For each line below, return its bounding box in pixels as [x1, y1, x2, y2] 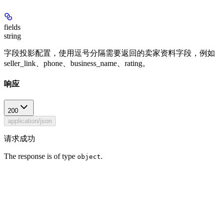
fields [4, 22, 21, 31]
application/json [8, 117, 52, 125]
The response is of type [4, 152, 77, 161]
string [4, 31, 21, 40]
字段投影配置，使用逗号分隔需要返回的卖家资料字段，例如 [4, 48, 215, 57]
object [77, 153, 101, 161]
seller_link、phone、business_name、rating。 [4, 59, 150, 67]
